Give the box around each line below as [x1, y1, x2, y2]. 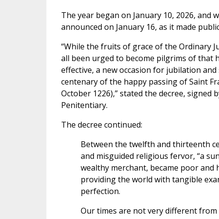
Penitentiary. [61, 100, 108, 111]
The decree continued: [61, 119, 142, 131]
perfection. [80, 186, 120, 197]
